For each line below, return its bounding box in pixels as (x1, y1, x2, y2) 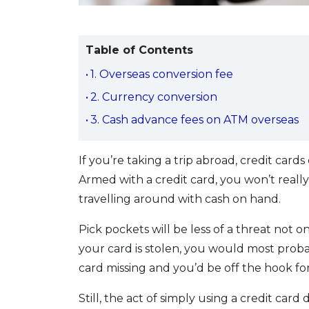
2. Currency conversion (90, 90, 218, 103)
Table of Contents (86, 43, 193, 57)
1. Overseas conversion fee (90, 68, 234, 81)
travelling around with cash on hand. (79, 192, 281, 206)
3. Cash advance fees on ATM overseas (90, 113, 299, 126)
